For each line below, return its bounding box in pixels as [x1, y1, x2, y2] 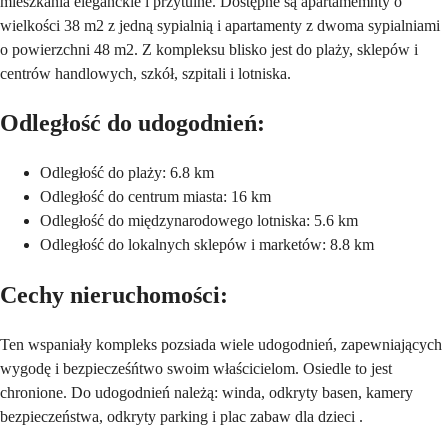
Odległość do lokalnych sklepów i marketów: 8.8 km [40, 236, 374, 254]
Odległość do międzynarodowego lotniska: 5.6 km [40, 212, 358, 230]
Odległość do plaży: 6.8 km [40, 164, 218, 182]
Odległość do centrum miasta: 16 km [40, 188, 271, 206]
